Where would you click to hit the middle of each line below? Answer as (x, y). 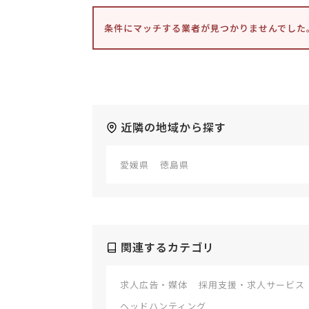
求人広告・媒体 (154, 285)
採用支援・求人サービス (252, 285)
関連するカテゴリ (168, 247)
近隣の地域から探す (173, 127)
